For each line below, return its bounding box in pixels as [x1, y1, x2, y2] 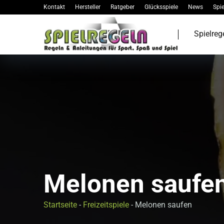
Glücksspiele [144, 3, 178, 10]
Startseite [43, 200, 77, 209]
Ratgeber [110, 3, 134, 10]
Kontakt [43, 3, 65, 10]
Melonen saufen [135, 200, 192, 209]
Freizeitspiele [83, 200, 129, 209]
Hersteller [75, 3, 100, 10]
